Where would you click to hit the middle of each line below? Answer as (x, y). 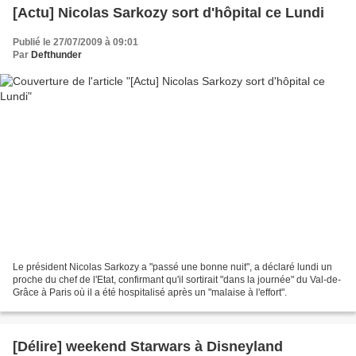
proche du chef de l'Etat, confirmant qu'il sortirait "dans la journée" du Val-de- (177, 280)
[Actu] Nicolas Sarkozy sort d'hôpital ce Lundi (168, 12)
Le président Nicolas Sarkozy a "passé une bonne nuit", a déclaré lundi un (172, 267)
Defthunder (56, 54)
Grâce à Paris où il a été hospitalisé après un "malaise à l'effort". (150, 293)
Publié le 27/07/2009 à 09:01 (75, 42)
